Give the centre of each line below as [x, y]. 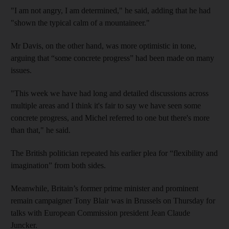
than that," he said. [41, 130]
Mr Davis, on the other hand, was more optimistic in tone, [104, 46]
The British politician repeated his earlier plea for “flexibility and [114, 153]
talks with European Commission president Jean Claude [100, 213]
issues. [21, 70]
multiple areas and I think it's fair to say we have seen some [106, 106]
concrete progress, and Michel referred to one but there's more [110, 118]
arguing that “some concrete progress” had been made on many [112, 58]
